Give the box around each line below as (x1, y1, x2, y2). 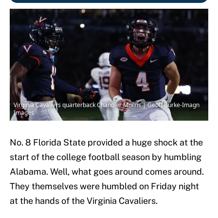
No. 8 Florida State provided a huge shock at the (10, 137, 203, 148)
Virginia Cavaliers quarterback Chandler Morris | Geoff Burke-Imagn (14, 101, 200, 109)
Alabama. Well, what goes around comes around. (10, 166, 204, 177)
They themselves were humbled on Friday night (10, 181, 199, 192)
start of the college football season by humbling (10, 152, 201, 163)
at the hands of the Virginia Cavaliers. (10, 196, 158, 206)
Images (14, 109, 34, 117)
